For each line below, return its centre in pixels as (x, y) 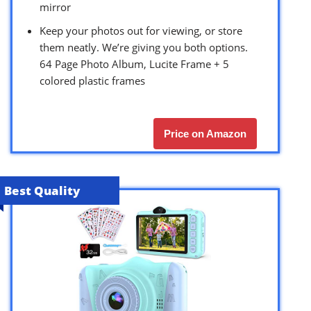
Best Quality (42, 190)
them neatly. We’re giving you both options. (144, 47)
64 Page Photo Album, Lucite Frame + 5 (134, 64)
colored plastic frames (92, 80)
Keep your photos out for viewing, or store (141, 30)
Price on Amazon (205, 133)
